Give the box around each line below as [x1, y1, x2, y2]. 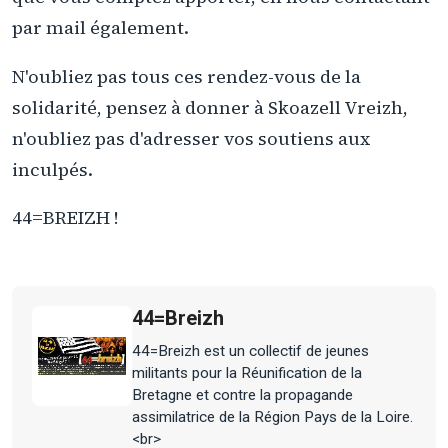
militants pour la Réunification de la [132, 363, 362, 382]
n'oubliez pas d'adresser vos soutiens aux [12, 125, 370, 151]
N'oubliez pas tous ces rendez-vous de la [12, 63, 361, 89]
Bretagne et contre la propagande [132, 385, 353, 404]
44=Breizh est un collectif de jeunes [132, 341, 369, 360]
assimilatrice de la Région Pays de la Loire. [132, 407, 413, 426]
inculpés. [12, 156, 93, 182]
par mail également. [12, 15, 189, 41]
